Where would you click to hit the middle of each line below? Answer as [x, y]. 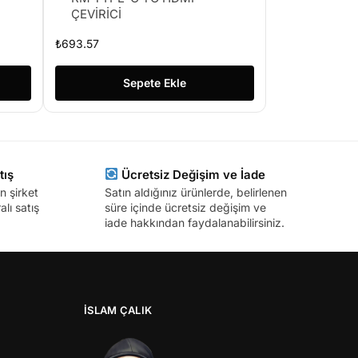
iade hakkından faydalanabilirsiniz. [194, 223]
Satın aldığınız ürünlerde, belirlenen [195, 193]
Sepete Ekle [154, 82]
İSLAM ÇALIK [118, 310]
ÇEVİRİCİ [97, 14]
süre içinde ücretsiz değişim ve [185, 208]
